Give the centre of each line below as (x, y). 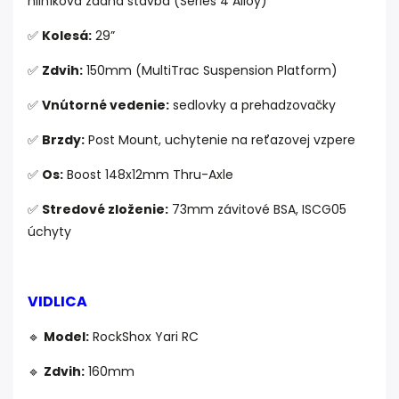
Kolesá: (67, 36)
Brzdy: (63, 140)
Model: (66, 337)
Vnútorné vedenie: (106, 106)
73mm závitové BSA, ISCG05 (257, 210)
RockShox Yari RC (144, 337)
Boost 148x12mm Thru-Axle (148, 175)
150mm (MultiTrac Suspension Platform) (210, 71)
